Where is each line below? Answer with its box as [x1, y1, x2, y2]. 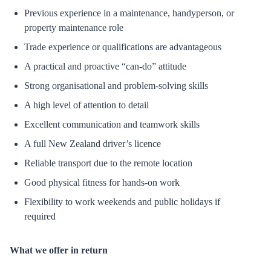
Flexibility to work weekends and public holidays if [24, 197, 220, 207]
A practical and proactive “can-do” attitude [24, 61, 186, 71]
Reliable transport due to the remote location [24, 158, 192, 168]
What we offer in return [10, 245, 108, 255]
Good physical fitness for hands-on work [24, 177, 180, 188]
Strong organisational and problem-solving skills [24, 80, 208, 91]
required [24, 211, 56, 221]
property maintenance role [24, 22, 123, 33]
